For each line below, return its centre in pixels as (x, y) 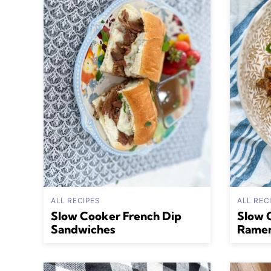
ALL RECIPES (76, 201)
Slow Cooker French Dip (116, 216)
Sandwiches (83, 229)
